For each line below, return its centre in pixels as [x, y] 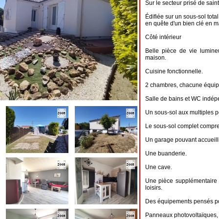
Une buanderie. [166, 153]
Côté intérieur [163, 37]
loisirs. [154, 188]
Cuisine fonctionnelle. [174, 71]
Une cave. [159, 167]
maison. [156, 58]
